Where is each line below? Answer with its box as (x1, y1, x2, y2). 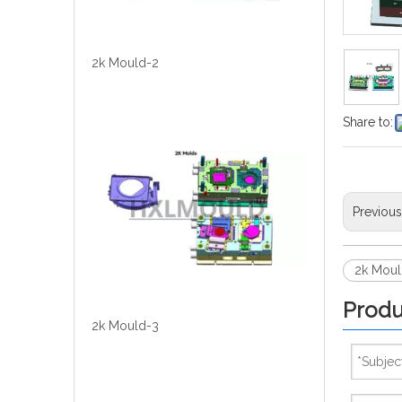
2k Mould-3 (92, 319, 159, 333)
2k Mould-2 (92, 56, 159, 70)
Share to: (343, 115, 393, 129)
